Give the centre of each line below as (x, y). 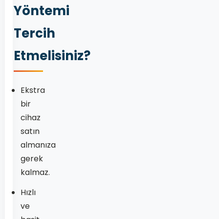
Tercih (34, 33)
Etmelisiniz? (52, 56)
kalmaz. (35, 172)
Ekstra (33, 90)
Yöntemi (42, 11)
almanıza (38, 145)
